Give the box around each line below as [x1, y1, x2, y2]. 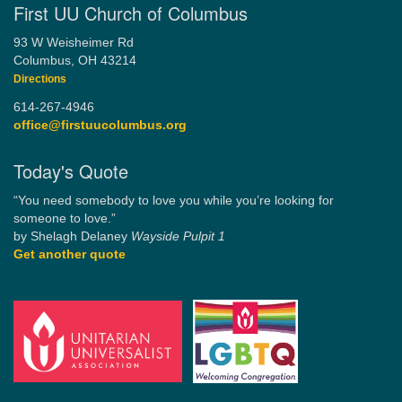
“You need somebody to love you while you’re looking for [13, 194, 334, 208]
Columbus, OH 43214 [13, 54, 136, 68]
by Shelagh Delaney [13, 230, 127, 244]
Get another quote [13, 248, 126, 262]
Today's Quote [13, 158, 128, 185]
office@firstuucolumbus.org [13, 118, 187, 133]
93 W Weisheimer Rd [13, 36, 134, 50]
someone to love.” [13, 212, 116, 226]
